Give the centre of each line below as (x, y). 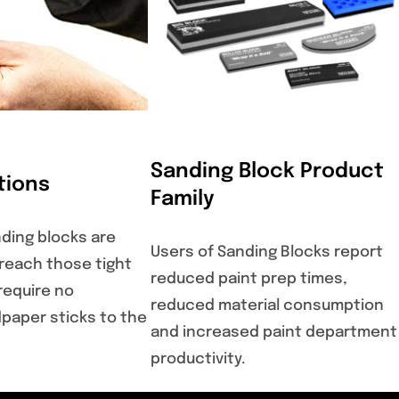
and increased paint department (274, 333)
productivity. (198, 360)
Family (183, 199)
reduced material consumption (267, 306)
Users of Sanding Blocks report (267, 253)
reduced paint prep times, (249, 280)
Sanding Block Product (267, 171)
